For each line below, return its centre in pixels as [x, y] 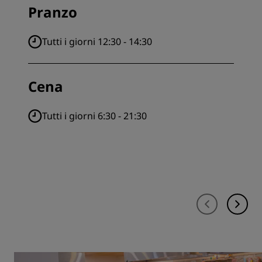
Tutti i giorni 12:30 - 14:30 [97, 42]
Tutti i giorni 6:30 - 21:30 [94, 116]
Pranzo [53, 12]
